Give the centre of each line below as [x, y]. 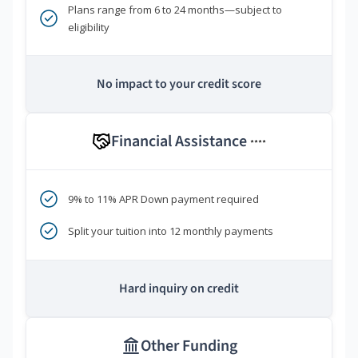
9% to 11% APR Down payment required [163, 199]
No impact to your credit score [179, 84]
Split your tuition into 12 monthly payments [171, 231]
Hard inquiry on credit [179, 289]
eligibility [89, 28]
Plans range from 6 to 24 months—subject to [175, 10]
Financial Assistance [181, 142]
